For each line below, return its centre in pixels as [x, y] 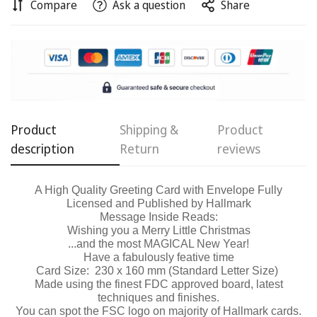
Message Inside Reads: [158, 217]
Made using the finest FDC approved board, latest [158, 284]
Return [139, 149]
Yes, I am [202, 100]
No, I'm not [121, 100]
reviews [239, 149]
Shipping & [149, 130]
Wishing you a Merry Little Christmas [158, 231]
